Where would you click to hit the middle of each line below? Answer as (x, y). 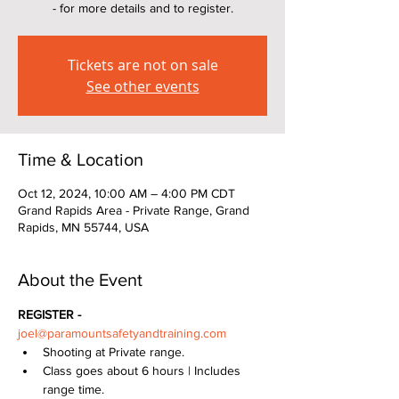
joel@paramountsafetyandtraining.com (122, 333)
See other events (142, 86)
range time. (73, 389)
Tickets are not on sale (142, 65)
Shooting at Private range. (117, 352)
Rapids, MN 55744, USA (83, 227)
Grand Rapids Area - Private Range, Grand (134, 210)
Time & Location (81, 159)
